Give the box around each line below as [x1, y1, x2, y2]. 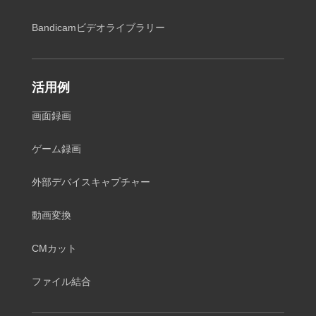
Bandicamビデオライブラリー [32, 21, 165, 33]
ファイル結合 [32, 275, 91, 287]
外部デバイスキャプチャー [32, 176, 150, 188]
